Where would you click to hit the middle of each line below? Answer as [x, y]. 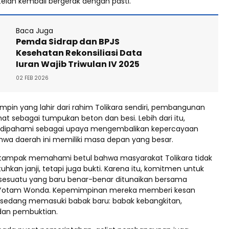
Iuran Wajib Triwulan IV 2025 [78, 64]
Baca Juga [35, 31]
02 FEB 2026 [32, 78]
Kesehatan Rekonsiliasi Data [79, 53]
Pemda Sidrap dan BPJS [68, 42]
